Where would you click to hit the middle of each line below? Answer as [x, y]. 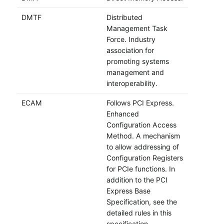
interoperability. [132, 83]
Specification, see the [141, 202]
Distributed [124, 17]
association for [130, 50]
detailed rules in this [139, 213]
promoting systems [137, 61]
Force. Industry [131, 39]
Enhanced [122, 114]
